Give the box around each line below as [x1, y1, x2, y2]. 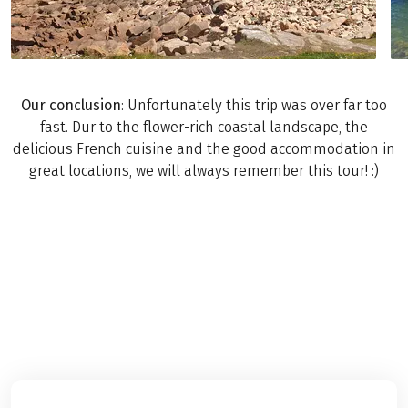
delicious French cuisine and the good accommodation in [12, 139, 395, 158]
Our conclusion [20, 96, 121, 114]
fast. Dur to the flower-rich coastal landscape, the [39, 117, 368, 136]
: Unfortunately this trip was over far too [120, 96, 387, 114]
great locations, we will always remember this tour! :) [28, 161, 379, 179]
